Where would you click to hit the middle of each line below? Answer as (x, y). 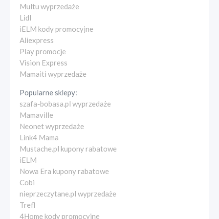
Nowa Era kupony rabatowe (64, 171)
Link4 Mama (39, 137)
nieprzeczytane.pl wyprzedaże (68, 193)
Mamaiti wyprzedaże (53, 74)
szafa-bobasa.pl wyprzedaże (65, 103)
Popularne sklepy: (48, 92)
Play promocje (43, 51)
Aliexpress (37, 40)
